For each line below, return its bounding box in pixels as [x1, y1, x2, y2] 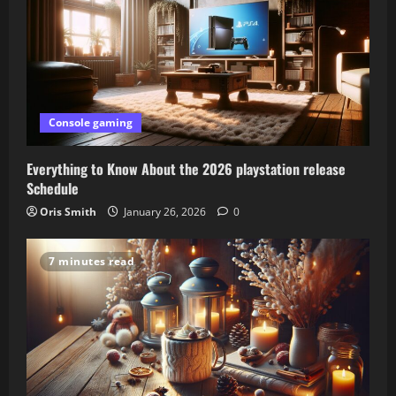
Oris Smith [40, 203, 96, 219]
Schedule [27, 177, 79, 199]
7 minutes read [49, 253, 134, 269]
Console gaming [49, 114, 133, 130]
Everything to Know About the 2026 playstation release [27, 157, 346, 179]
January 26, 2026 [121, 203, 209, 219]
